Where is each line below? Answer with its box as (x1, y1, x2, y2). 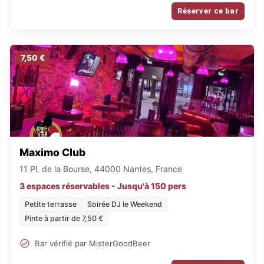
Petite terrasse (25, 200, 77, 209)
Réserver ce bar (177, 6, 239, 16)
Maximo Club (19, 146, 85, 159)
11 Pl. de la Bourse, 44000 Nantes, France (19, 164, 182, 174)
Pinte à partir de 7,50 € (25, 214, 103, 223)
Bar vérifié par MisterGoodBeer (35, 238, 150, 248)
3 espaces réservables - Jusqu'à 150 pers (19, 181, 186, 192)
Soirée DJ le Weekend (87, 200, 162, 209)
